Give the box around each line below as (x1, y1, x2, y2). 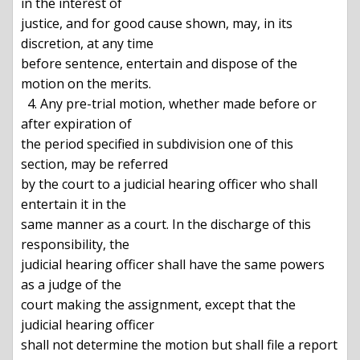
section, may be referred (21, 155, 168, 174)
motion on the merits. (21, 75, 151, 93)
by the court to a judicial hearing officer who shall (21, 175, 317, 194)
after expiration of (21, 115, 132, 133)
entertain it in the (21, 195, 126, 214)
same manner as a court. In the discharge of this (21, 215, 311, 234)
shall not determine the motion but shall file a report (21, 336, 337, 354)
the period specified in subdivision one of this (21, 135, 293, 153)
